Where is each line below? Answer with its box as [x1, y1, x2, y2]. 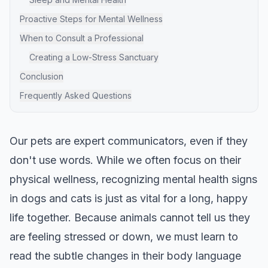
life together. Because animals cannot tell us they [10, 211, 250, 224]
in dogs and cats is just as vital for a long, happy [10, 192, 248, 205]
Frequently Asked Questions [20, 90, 132, 100]
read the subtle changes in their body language [10, 249, 241, 262]
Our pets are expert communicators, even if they [10, 135, 248, 147]
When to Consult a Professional [20, 33, 144, 43]
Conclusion [20, 71, 63, 81]
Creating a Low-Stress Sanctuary [29, 52, 159, 62]
